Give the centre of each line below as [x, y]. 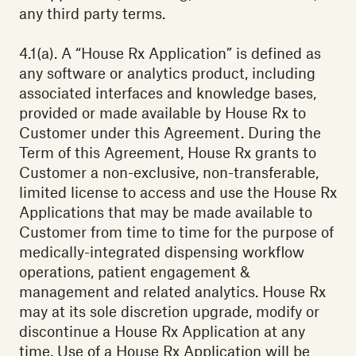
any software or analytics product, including [167, 73]
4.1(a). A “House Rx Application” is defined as [170, 53]
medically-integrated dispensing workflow [162, 252]
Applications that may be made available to [166, 212]
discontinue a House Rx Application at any [162, 331]
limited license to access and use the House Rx [178, 192]
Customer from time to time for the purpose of [176, 232]
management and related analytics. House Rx [172, 292]
